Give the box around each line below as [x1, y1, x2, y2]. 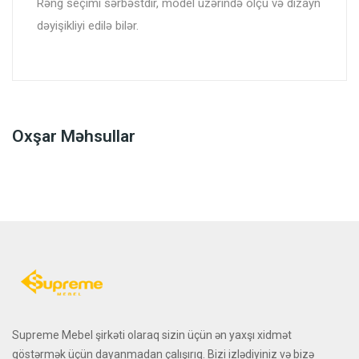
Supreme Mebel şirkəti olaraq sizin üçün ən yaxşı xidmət [12, 329, 292, 342]
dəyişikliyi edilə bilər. [37, 18, 139, 34]
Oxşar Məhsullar [12, 127, 135, 147]
